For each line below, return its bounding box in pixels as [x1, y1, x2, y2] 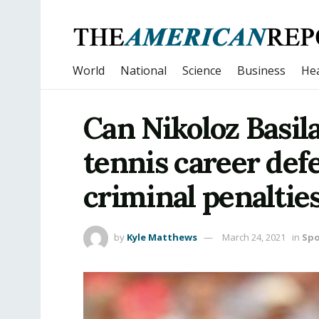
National [120, 63, 167, 78]
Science [182, 63, 221, 78]
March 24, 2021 [222, 230, 286, 244]
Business [237, 63, 286, 78]
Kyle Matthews [127, 230, 197, 244]
